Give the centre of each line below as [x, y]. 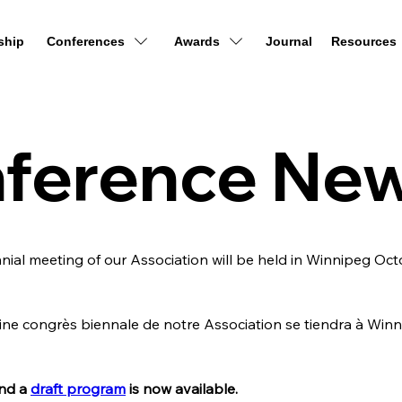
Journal [288, 42]
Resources [364, 42]
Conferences [85, 42]
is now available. [182, 388]
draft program [78, 388]
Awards [197, 42]
